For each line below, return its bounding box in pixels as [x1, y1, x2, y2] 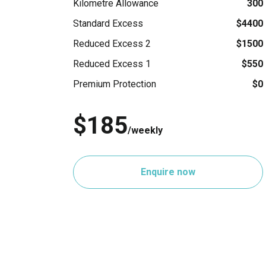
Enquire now [141, 166, 195, 178]
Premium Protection [73, 78, 156, 90]
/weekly [128, 124, 163, 136]
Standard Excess [73, 17, 143, 29]
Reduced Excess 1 [73, 58, 151, 69]
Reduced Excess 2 [73, 37, 151, 49]
